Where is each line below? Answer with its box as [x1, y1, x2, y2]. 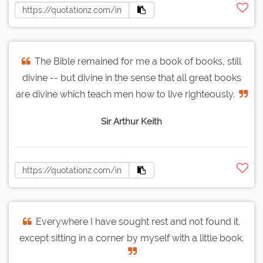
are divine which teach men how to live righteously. [15, 89, 235, 100]
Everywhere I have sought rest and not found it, [35, 216, 241, 228]
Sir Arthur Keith [101, 116, 162, 127]
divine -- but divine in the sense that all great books [22, 72, 241, 84]
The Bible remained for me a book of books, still [35, 56, 241, 68]
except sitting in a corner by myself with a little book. [19, 232, 244, 244]
